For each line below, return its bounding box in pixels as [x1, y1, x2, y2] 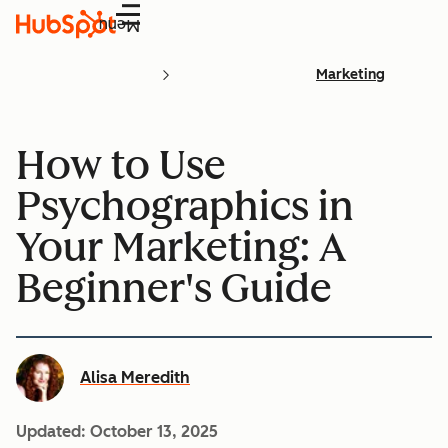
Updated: [16, 421, 90, 441]
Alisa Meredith [80, 367, 190, 387]
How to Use [16, 140, 226, 189]
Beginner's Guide [16, 263, 332, 312]
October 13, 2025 [90, 421, 218, 441]
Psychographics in [16, 181, 354, 230]
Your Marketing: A [16, 222, 346, 271]
